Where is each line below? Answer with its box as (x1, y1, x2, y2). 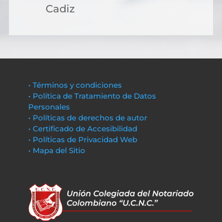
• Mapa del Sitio (28, 146, 87, 155)
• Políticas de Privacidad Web (28, 135, 137, 144)
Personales (28, 102, 70, 111)
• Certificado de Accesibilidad (28, 124, 137, 133)
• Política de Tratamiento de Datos (28, 91, 156, 101)
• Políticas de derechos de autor (28, 113, 147, 122)
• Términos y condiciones (28, 80, 122, 90)
